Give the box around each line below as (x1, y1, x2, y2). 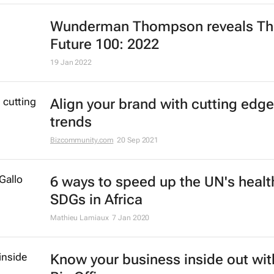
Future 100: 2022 (50, 36, 159, 53)
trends (50, 114, 92, 131)
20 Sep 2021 (117, 136, 159, 145)
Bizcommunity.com (50, 136, 114, 145)
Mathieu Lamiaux (50, 213, 109, 223)
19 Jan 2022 (50, 58, 92, 67)
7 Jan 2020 (112, 213, 150, 223)
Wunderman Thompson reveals (50, 18, 257, 35)
